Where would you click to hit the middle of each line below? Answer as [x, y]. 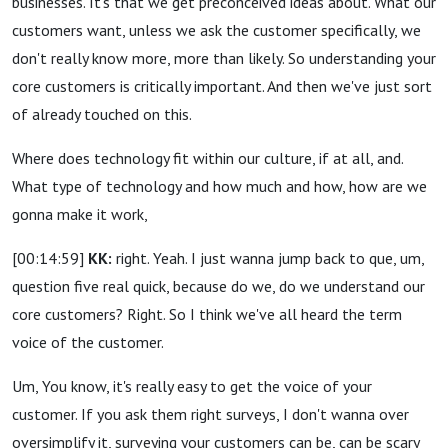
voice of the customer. [88, 342]
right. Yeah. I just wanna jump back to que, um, [268, 258]
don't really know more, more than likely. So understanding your [224, 58]
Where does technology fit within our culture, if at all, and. [207, 158]
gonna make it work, [79, 214]
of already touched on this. [102, 114]
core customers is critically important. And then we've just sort [222, 86]
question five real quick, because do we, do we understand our [218, 286]
